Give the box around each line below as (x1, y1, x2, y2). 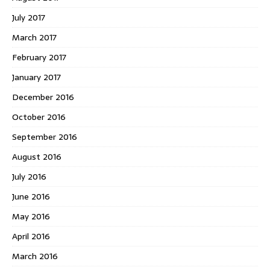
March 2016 (12, 249, 58, 263)
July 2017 (12, 10, 45, 24)
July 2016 (12, 169, 46, 183)
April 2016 (12, 229, 50, 243)
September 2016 (12, 130, 77, 143)
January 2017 (12, 70, 61, 84)
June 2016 (12, 189, 50, 203)
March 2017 (12, 30, 57, 44)
